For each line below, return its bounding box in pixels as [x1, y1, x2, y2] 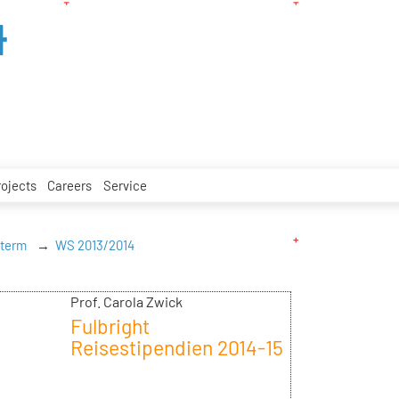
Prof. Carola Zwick [69, 293, 183, 311]
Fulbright [69, 313, 150, 339]
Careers [47, 176, 93, 193]
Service [102, 176, 147, 193]
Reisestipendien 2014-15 [69, 335, 283, 361]
